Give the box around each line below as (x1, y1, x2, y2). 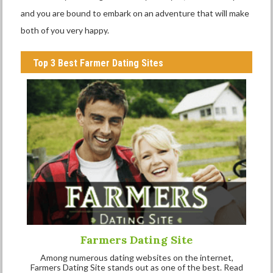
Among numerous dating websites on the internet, (40, 252, 233, 263)
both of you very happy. (21, 25, 110, 35)
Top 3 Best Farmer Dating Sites (33, 57, 164, 69)
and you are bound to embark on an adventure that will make (21, 8, 250, 18)
